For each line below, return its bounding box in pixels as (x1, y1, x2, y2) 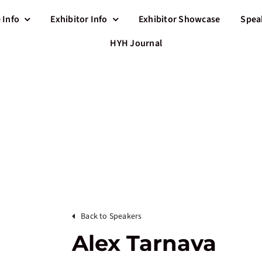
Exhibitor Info (50, 12, 108, 26)
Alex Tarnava (72, 230, 217, 256)
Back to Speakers (81, 210, 142, 222)
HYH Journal (110, 36, 163, 50)
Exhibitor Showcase (139, 12, 220, 26)
